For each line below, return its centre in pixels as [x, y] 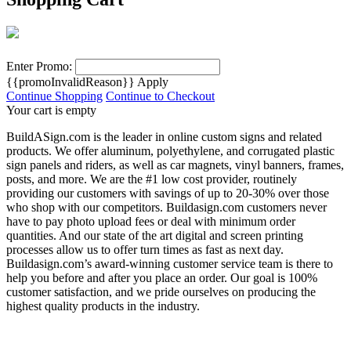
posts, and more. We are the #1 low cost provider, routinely [152, 179]
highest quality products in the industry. [103, 306]
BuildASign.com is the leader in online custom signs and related [164, 136]
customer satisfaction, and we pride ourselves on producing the [161, 291]
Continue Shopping [54, 96]
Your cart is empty [51, 110]
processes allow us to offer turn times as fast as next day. [145, 249]
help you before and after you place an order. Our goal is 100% [162, 277]
